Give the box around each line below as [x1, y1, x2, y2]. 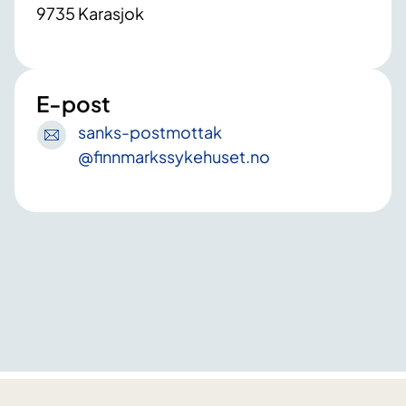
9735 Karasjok [36, 3, 144, 24]
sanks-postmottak [78, 121, 222, 143]
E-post [36, 90, 111, 118]
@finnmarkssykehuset [78, 146, 246, 168]
